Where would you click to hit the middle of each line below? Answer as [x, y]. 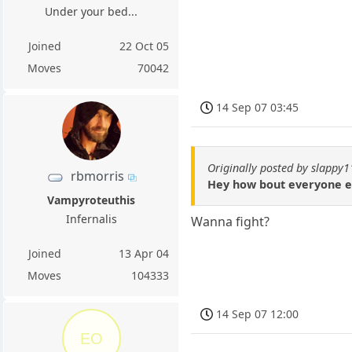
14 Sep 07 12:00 [258, 314]
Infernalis [91, 218]
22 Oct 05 [145, 46]
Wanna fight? [231, 222]
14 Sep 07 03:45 [258, 108]
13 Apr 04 [144, 253]
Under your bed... [92, 12]
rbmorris [97, 176]
